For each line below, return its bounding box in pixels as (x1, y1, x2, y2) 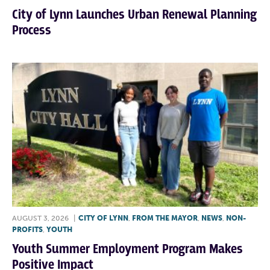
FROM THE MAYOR (132, 214, 198, 223)
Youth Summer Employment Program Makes (12, 241, 243, 258)
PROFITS (12, 225, 43, 234)
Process (12, 22, 51, 39)
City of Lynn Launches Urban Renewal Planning (12, 7, 257, 24)
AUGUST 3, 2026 (12, 214, 69, 223)
